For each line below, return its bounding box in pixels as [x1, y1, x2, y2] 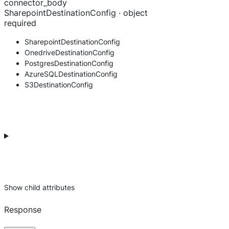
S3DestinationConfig [25, 80, 93, 89]
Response [4, 204, 41, 215]
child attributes [25, 183, 75, 192]
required [4, 18, 36, 29]
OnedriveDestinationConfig [25, 48, 114, 57]
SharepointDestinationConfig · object [4, 8, 148, 18]
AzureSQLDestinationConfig [25, 70, 118, 79]
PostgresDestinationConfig [25, 59, 113, 68]
